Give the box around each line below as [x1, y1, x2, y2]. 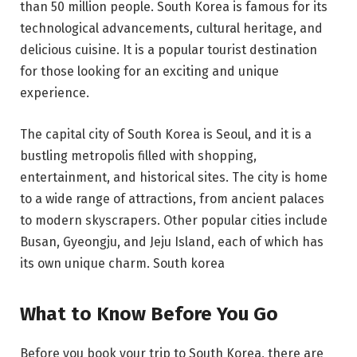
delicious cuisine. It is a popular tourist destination [20, 42, 317, 58]
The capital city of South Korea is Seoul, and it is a [20, 127, 312, 143]
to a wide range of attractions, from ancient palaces [20, 191, 324, 207]
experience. [20, 85, 89, 101]
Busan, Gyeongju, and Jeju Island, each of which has [20, 234, 324, 250]
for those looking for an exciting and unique [20, 64, 279, 80]
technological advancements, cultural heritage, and [20, 21, 323, 37]
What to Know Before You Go [20, 303, 278, 326]
